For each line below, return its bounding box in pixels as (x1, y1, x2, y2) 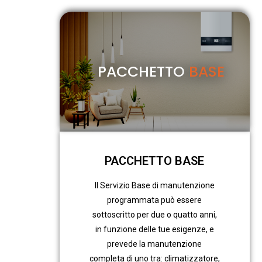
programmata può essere (107, 195, 202, 205)
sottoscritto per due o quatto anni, (92, 210, 217, 220)
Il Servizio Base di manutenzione (94, 181, 215, 191)
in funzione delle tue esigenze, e (95, 225, 214, 235)
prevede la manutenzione (107, 239, 202, 249)
